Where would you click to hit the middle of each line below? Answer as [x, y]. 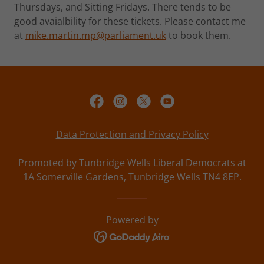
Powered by [132, 220]
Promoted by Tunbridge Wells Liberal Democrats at [132, 163]
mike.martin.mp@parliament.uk [96, 35]
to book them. [199, 35]
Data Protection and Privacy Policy [132, 134]
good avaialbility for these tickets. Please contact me [130, 21]
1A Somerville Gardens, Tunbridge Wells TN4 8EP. [132, 177]
